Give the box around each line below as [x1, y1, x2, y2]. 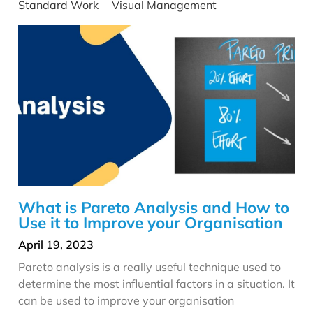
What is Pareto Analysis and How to [18, 197, 289, 218]
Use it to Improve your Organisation [18, 212, 283, 233]
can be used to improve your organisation [18, 293, 234, 308]
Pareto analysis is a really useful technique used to [18, 260, 281, 275]
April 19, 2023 [18, 238, 94, 252]
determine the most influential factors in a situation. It [18, 277, 295, 291]
